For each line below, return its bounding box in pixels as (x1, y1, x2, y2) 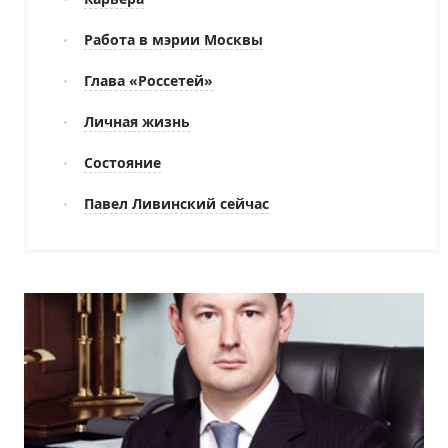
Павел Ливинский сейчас (84, 194, 269, 213)
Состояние (84, 153, 161, 172)
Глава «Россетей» (84, 71, 213, 90)
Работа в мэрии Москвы (84, 30, 263, 49)
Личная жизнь (84, 112, 190, 131)
